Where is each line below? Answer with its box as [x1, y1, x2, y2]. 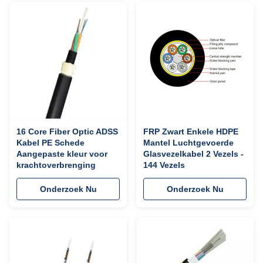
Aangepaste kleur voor [16, 149, 107, 159]
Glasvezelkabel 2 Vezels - [143, 149, 244, 159]
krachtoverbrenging [16, 160, 96, 170]
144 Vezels [143, 160, 185, 170]
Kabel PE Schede [16, 138, 85, 147]
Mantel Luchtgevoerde [143, 138, 234, 147]
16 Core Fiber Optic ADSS [16, 127, 118, 136]
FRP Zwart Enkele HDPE [143, 127, 238, 136]
